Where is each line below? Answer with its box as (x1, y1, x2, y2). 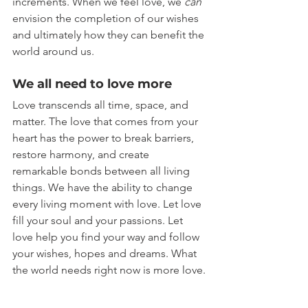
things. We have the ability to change (12, 181, 195, 195)
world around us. (12, 45, 94, 58)
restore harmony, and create (12, 148, 152, 162)
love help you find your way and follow (12, 230, 202, 244)
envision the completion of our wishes (12, 12, 201, 25)
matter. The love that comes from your (12, 115, 201, 129)
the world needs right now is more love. (12, 263, 206, 277)
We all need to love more (12, 76, 172, 92)
